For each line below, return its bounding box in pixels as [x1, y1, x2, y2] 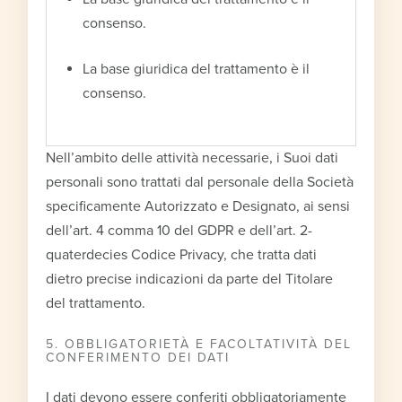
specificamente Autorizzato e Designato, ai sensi [46, 197, 351, 215]
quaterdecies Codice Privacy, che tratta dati [46, 245, 318, 264]
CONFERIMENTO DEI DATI [46, 349, 231, 365]
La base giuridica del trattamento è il [83, 59, 310, 78]
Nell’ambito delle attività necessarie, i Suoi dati [46, 148, 339, 167]
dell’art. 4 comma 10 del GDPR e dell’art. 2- [46, 221, 313, 240]
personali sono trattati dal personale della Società [46, 172, 354, 191]
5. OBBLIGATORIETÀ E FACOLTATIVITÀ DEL [46, 336, 353, 352]
